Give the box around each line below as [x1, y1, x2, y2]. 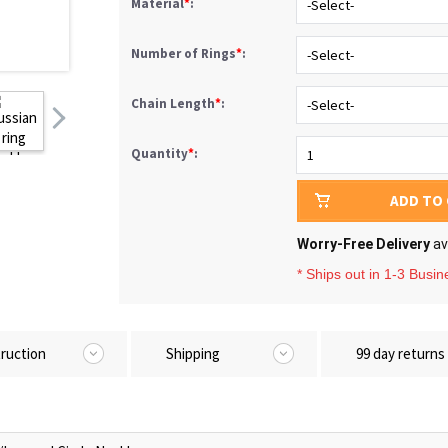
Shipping [166, 344, 220, 363]
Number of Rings [131, 45, 236, 62]
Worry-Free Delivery [297, 236, 430, 252]
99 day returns [356, 344, 445, 363]
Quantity [131, 145, 188, 162]
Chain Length [131, 95, 215, 112]
